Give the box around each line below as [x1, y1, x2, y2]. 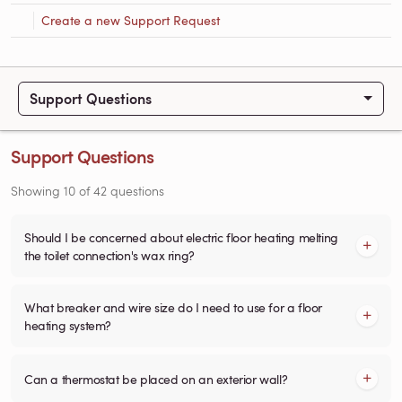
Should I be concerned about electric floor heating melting [24, 227, 338, 246]
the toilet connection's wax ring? [24, 245, 195, 264]
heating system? [24, 315, 111, 334]
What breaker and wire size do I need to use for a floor [24, 297, 322, 316]
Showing [11, 181, 64, 199]
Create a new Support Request [41, 11, 220, 29]
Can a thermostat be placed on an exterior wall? [24, 369, 288, 388]
